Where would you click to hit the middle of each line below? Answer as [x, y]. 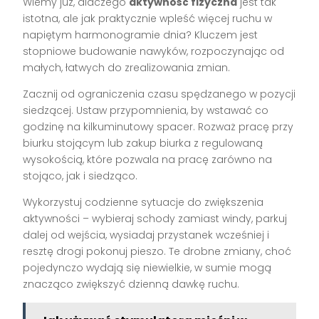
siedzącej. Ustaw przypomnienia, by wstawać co [146, 111]
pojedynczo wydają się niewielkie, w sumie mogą [147, 268]
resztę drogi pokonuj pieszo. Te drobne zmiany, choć [157, 252]
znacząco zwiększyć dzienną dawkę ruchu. [131, 284]
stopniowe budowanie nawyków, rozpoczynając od [154, 52]
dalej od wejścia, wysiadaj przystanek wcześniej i [146, 235]
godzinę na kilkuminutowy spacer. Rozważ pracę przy [158, 127]
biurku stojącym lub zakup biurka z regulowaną [143, 143]
